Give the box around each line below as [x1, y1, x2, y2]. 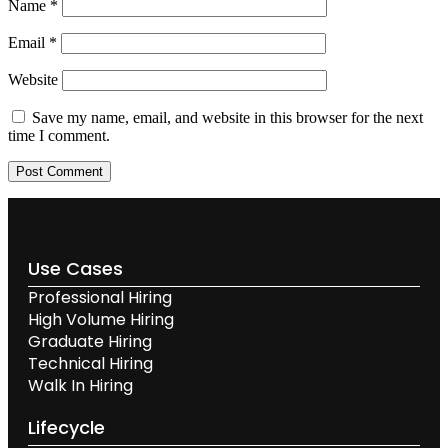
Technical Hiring [28, 352, 153, 376]
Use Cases [28, 256, 123, 282]
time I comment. [8, 127, 110, 145]
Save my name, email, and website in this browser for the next [32, 109, 423, 127]
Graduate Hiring [28, 330, 152, 354]
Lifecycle [28, 415, 105, 441]
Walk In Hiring [28, 374, 137, 398]
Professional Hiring [28, 286, 172, 310]
